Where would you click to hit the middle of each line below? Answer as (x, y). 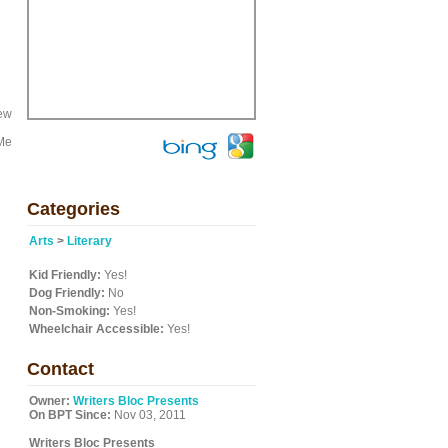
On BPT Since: (70, 415)
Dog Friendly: (67, 293)
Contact (60, 369)
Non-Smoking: (69, 311)
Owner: (49, 401)
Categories (73, 209)
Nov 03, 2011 (148, 415)
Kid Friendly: (65, 275)
